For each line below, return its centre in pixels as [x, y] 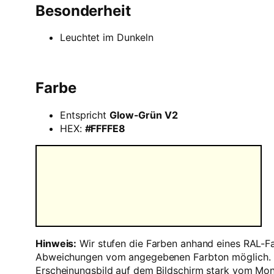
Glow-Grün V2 [143, 115]
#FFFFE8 [105, 129]
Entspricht [85, 115]
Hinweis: [56, 244]
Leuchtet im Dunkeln [107, 38]
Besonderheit [83, 10]
